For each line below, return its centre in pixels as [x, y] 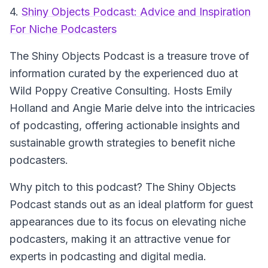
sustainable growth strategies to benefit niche [122, 143]
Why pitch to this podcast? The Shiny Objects [123, 187]
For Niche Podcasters [63, 29]
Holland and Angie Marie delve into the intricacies [132, 108]
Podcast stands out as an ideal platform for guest [131, 204]
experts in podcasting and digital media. [108, 256]
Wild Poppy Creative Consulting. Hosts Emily [121, 91]
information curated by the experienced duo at [124, 73]
